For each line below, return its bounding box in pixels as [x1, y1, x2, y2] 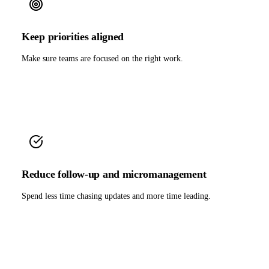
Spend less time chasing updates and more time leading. [22, 191, 211, 201]
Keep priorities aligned [22, 30, 124, 43]
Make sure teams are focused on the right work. [22, 53, 183, 63]
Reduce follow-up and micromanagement [22, 168, 207, 180]
